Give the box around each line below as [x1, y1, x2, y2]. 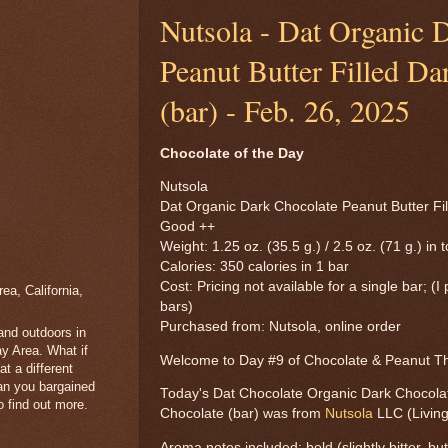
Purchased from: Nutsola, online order [160, 319, 401, 335]
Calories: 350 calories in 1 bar [160, 259, 349, 275]
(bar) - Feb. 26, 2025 [160, 90, 410, 131]
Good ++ [160, 219, 219, 235]
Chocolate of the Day [160, 145, 304, 161]
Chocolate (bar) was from [160, 406, 325, 422]
